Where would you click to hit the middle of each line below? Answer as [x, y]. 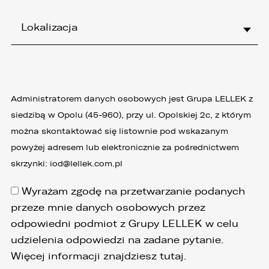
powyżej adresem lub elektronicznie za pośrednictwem [125, 147]
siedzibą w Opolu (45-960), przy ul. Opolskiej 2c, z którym [131, 115]
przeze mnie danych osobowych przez [108, 207]
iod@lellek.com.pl [86, 163]
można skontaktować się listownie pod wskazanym [119, 131]
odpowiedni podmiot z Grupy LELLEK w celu [125, 223]
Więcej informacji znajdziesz [85, 256]
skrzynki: [30, 163]
